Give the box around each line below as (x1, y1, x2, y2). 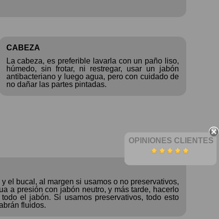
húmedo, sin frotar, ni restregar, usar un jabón (6, 64, 179, 73)
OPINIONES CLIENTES (129, 136, 214, 145)
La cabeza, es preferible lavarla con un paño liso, (6, 56, 179, 65)
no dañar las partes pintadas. (6, 80, 107, 88)
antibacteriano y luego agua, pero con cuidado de (6, 72, 179, 81)
